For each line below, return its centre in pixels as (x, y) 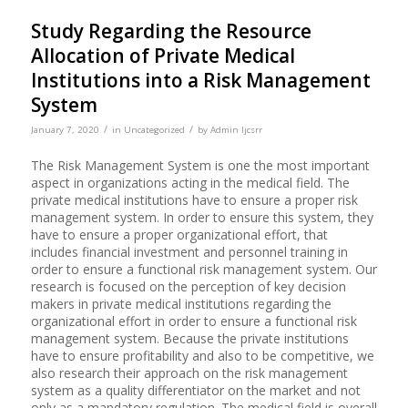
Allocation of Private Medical (163, 56)
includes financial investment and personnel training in (189, 252)
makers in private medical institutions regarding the (181, 304)
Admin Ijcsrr (236, 130)
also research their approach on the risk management (189, 373)
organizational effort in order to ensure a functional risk (194, 321)
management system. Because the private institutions (189, 339)
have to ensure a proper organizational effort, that (179, 235)
